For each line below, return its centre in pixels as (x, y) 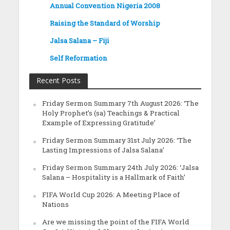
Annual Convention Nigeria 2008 (105, 6)
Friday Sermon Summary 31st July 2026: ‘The (117, 140)
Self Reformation (78, 58)
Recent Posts (58, 81)
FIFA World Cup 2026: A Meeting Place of (111, 195)
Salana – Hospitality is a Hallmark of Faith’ (113, 177)
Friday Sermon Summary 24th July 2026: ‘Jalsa (120, 168)
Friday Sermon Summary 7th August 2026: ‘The (120, 103)
